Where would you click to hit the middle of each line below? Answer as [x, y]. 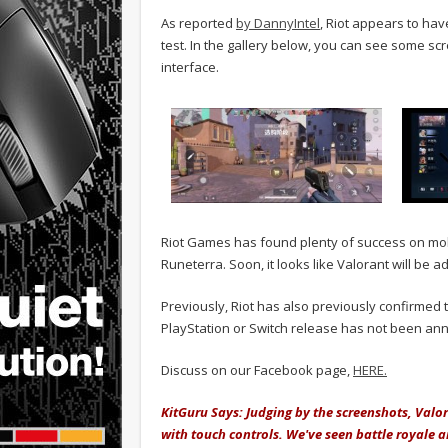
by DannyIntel [278, 22]
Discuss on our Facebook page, [257, 370]
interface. [190, 66]
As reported [198, 22]
